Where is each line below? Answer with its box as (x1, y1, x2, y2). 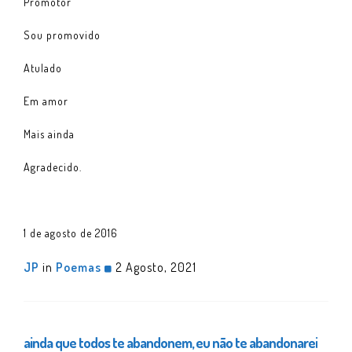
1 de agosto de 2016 (24, 225, 118, 240)
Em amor (24, 93, 68, 108)
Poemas (56, 258, 101, 275)
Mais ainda (24, 126, 75, 141)
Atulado (24, 60, 62, 75)
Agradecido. (24, 159, 82, 174)
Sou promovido (24, 27, 101, 42)
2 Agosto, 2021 (112, 258, 196, 275)
